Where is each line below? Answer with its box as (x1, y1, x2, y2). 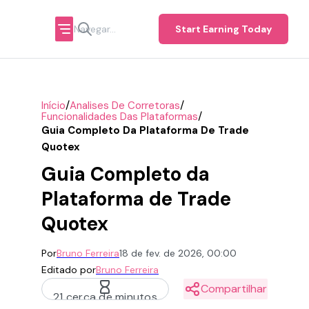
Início (41, 98, 66, 112)
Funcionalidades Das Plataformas (41, 109, 198, 123)
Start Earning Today (175, 23, 272, 35)
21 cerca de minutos (53, 290, 157, 304)
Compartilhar (201, 281, 267, 296)
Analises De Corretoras (70, 98, 180, 112)
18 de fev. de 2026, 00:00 (119, 247, 237, 259)
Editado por (41, 263, 96, 276)
